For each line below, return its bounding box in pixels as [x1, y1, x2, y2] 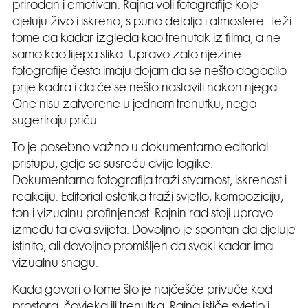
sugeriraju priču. [12, 115, 100, 127]
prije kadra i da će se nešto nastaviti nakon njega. [12, 82, 280, 94]
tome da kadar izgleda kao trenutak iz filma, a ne [12, 33, 280, 45]
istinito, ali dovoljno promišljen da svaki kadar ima [12, 241, 273, 253]
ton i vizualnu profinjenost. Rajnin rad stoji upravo [12, 208, 273, 220]
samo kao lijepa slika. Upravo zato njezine [12, 49, 241, 61]
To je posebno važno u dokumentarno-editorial [12, 142, 268, 154]
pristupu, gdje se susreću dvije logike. [12, 159, 213, 170]
